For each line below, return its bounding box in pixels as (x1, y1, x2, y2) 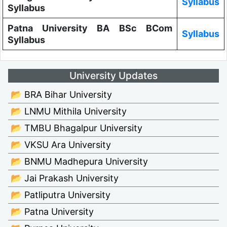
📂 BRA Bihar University (11, 89, 112, 100)
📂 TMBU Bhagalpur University (11, 122, 142, 133)
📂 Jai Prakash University (11, 172, 119, 183)
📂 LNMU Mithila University (11, 105, 127, 117)
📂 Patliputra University (11, 189, 110, 200)
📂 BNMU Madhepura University (11, 156, 148, 167)
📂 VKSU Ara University (11, 139, 111, 150)
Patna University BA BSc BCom (7, 22, 173, 33)
